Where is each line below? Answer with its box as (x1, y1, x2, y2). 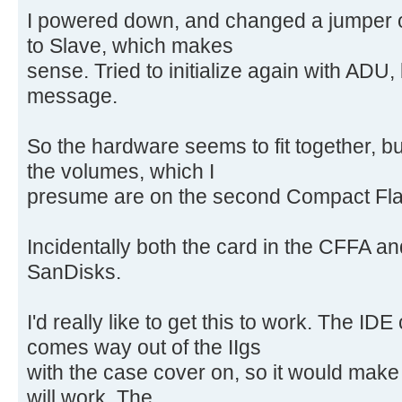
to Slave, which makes (27, 34, 233, 58)
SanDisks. (27, 260, 121, 284)
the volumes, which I (27, 160, 214, 184)
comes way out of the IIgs (27, 336, 261, 360)
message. (27, 84, 118, 109)
